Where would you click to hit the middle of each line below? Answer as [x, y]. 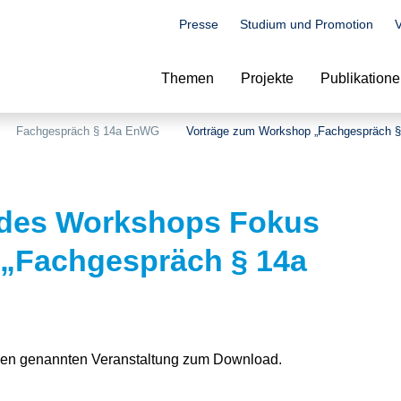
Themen [188, 78]
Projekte [267, 78]
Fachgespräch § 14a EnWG [88, 131]
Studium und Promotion [307, 24]
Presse [199, 24]
